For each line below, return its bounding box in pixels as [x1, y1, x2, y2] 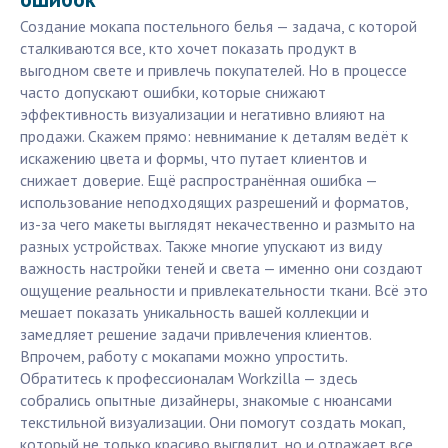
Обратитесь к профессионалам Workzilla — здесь [20, 368, 358, 389]
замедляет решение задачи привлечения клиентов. [20, 324, 371, 345]
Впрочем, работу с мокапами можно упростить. [20, 346, 347, 367]
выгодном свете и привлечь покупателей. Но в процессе [20, 60, 407, 81]
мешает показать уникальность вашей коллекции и [20, 302, 369, 323]
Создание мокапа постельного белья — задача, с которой [20, 16, 417, 37]
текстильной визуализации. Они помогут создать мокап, [20, 412, 405, 433]
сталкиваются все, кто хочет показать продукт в [20, 38, 357, 59]
